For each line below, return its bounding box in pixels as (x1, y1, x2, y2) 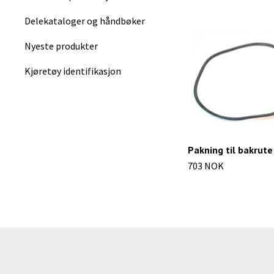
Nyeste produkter (24, 39, 98, 52)
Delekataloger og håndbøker (24, 14, 145, 27)
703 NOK (188, 159, 224, 172)
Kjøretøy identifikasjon (24, 64, 121, 77)
